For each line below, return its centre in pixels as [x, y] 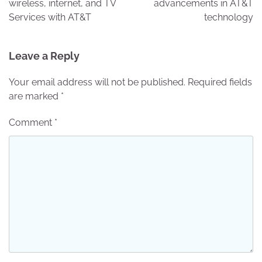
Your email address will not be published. [97, 82]
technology [229, 18]
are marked [35, 96]
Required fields [220, 82]
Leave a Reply [44, 56]
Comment [32, 123]
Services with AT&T [50, 18]
